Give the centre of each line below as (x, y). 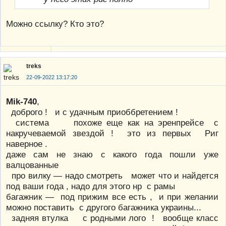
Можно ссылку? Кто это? (55, 24)
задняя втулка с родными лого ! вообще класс (112, 218)
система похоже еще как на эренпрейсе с (112, 123)
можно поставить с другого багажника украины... (104, 208)
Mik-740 (21, 102)
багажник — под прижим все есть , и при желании (112, 197)
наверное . (27, 144)
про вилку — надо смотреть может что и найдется (112, 176)
